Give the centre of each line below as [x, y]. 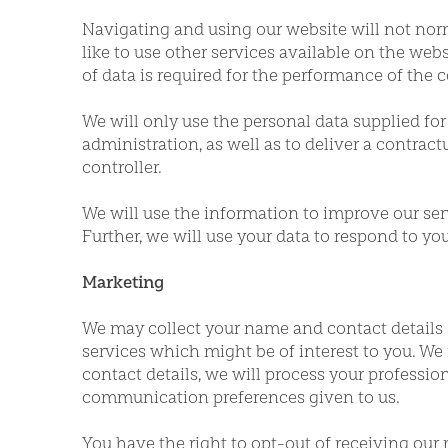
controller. [122, 167]
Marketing [123, 282]
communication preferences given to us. [241, 397]
